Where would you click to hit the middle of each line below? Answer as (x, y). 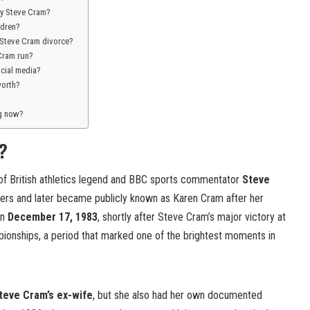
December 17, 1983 (53, 217)
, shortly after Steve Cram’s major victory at (192, 217)
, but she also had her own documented (177, 295)
